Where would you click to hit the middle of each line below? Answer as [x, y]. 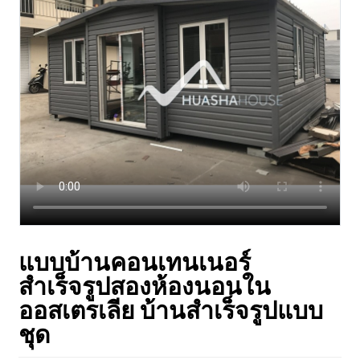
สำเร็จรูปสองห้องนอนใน [144, 285]
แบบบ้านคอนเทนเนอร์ [134, 261]
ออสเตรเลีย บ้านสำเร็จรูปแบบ [170, 309]
